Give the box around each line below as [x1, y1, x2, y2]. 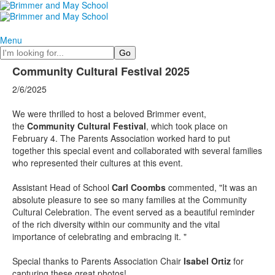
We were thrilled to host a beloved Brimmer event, [12, 107, 206, 120]
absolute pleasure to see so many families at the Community [12, 193, 247, 206]
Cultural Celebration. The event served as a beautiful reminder [12, 205, 255, 218]
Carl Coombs [112, 180, 168, 193]
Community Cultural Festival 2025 [12, 63, 190, 79]
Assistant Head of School [12, 180, 112, 193]
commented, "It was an [168, 180, 257, 193]
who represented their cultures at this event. [12, 156, 183, 169]
